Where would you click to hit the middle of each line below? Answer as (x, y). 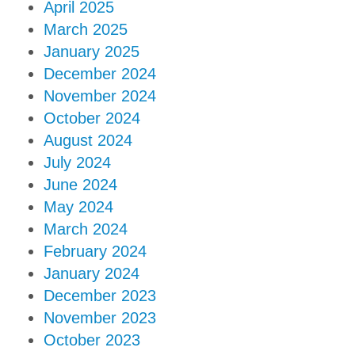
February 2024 (95, 252)
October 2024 (92, 118)
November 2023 (100, 318)
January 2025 (92, 52)
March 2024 (86, 229)
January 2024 (92, 274)
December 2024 (100, 74)
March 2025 (86, 30)
